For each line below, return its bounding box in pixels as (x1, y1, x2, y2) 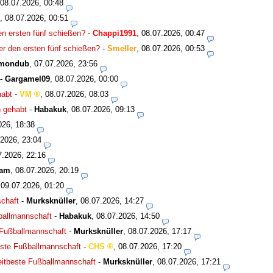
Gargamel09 (5, 74, 50, 83)
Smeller (107, 43, 136, 53)
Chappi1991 (93, 28, 136, 38)
